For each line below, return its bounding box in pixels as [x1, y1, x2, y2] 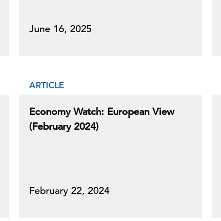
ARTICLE [29, 79, 64, 91]
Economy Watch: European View [29, 106, 174, 118]
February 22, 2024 [29, 184, 110, 197]
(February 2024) [29, 120, 99, 133]
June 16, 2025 [29, 23, 92, 35]
